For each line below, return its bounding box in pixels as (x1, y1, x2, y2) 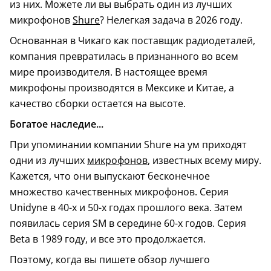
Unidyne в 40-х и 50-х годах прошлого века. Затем (10, 201, 243, 214)
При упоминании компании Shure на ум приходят (10, 138, 247, 151)
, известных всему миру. (148, 154, 261, 167)
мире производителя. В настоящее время (10, 65, 207, 79)
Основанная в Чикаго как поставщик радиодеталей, (10, 34, 255, 47)
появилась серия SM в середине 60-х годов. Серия (10, 217, 246, 230)
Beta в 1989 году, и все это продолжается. (10, 232, 206, 246)
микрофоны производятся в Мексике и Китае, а (10, 81, 234, 94)
